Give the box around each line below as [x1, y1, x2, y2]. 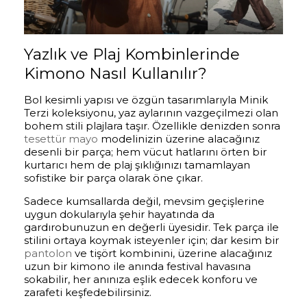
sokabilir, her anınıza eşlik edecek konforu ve [24, 273, 258, 286]
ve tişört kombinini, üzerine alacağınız [72, 247, 272, 260]
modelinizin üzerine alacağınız [98, 132, 260, 146]
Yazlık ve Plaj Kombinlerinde [24, 45, 240, 64]
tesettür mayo [24, 132, 98, 146]
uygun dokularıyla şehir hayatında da [24, 208, 214, 221]
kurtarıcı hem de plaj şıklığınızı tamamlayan [24, 158, 250, 172]
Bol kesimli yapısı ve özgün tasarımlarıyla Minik [24, 93, 268, 107]
